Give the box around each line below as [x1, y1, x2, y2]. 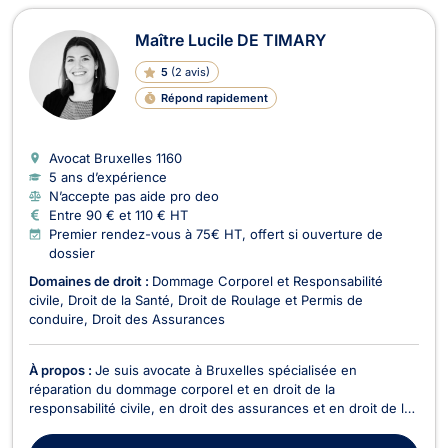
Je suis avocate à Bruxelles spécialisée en [95, 361, 357, 378]
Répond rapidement [160, 90, 268, 105]
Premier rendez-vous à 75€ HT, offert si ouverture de [49, 225, 383, 242]
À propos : [29, 361, 95, 378]
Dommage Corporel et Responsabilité [152, 272, 383, 289]
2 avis [174, 64, 206, 79]
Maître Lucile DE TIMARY [135, 29, 326, 50]
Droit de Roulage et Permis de [178, 291, 363, 308]
